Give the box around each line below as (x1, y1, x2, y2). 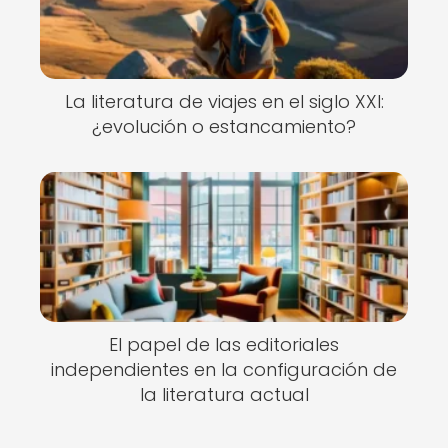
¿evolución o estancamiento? (92, 113, 356, 139)
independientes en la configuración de (51, 357, 397, 383)
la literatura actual (139, 382, 309, 408)
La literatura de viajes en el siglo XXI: (64, 88, 384, 114)
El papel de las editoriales (109, 332, 339, 358)
